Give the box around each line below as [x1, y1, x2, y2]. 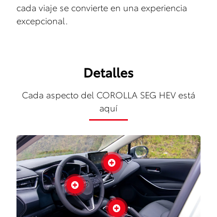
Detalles [83, 62, 134, 81]
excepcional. [16, 14, 68, 27]
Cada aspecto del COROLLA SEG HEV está [21, 88, 195, 101]
